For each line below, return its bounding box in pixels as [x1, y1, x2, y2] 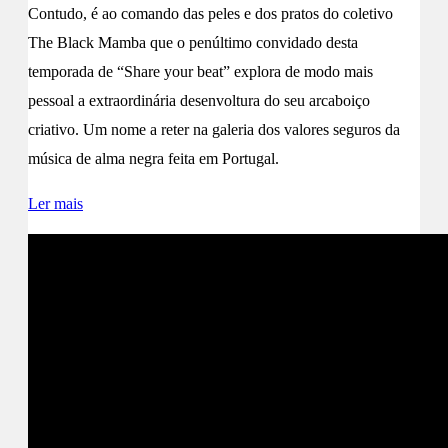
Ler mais [28, 195, 83, 213]
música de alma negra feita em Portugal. [28, 150, 279, 168]
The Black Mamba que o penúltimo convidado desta [28, 34, 358, 52]
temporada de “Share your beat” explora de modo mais [28, 63, 373, 81]
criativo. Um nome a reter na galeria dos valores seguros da [28, 121, 400, 139]
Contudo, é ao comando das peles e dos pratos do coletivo [28, 5, 393, 23]
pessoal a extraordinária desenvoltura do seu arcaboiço [28, 92, 370, 110]
